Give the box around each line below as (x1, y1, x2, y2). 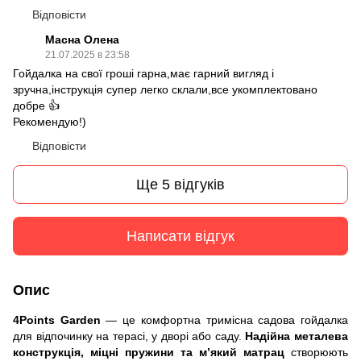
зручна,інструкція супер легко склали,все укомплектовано (13, 83, 317, 96)
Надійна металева (245, 330, 349, 342)
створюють (284, 346, 348, 359)
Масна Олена (45, 33, 119, 46)
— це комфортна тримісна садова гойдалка (100, 313, 349, 326)
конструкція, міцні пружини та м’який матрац (13, 346, 284, 359)
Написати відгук (127, 227, 234, 244)
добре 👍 (13, 99, 60, 112)
